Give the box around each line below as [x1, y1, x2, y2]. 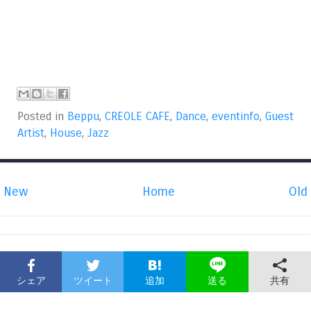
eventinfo [212, 110, 260, 124]
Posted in [17, 110, 67, 124]
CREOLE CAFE [105, 110, 170, 124]
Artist [17, 126, 44, 141]
